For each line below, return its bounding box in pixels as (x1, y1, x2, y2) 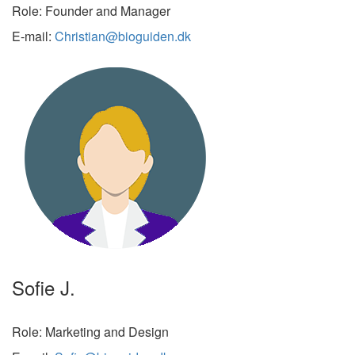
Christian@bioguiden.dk (55, 27, 191, 45)
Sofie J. (12, 273, 75, 301)
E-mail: (12, 27, 55, 45)
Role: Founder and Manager (12, 2, 170, 20)
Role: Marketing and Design (12, 323, 169, 341)
